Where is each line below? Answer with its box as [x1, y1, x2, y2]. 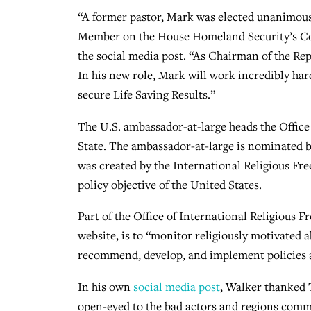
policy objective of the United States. [78, 176, 262, 192]
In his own [78, 278, 133, 294]
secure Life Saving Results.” [78, 87, 215, 103]
